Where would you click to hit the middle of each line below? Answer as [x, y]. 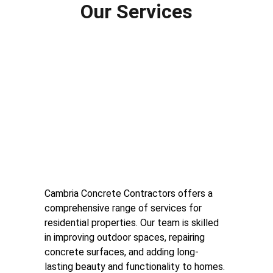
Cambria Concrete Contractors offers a [130, 193]
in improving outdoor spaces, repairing [126, 237]
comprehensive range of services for [124, 208]
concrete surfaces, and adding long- [122, 252]
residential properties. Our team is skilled [133, 223]
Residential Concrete [136, 106]
